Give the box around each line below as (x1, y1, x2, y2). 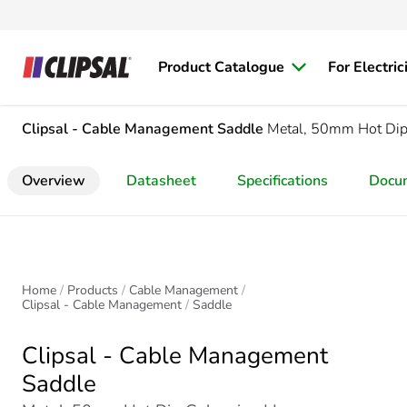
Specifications (237, 171, 328, 191)
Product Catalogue (158, 57, 284, 77)
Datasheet (126, 171, 196, 191)
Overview (22, 171, 85, 191)
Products (67, 282, 118, 299)
